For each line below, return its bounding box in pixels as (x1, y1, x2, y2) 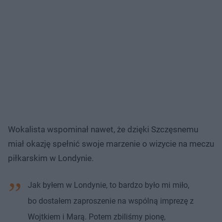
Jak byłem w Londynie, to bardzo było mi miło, (28, 180, 189, 190)
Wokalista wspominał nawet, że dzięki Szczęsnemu (8, 124, 198, 134)
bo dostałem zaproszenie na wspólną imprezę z (28, 196, 194, 206)
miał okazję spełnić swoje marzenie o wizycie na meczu (8, 138, 214, 149)
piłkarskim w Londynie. (8, 153, 94, 163)
